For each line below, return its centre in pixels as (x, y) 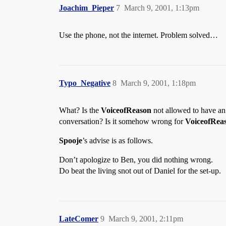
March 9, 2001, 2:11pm (146, 219)
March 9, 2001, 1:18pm (158, 83)
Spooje (71, 140)
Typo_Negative (85, 83)
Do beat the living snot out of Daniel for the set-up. (140, 171)
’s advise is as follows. (118, 140)
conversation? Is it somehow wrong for (122, 121)
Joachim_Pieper (87, 8)
